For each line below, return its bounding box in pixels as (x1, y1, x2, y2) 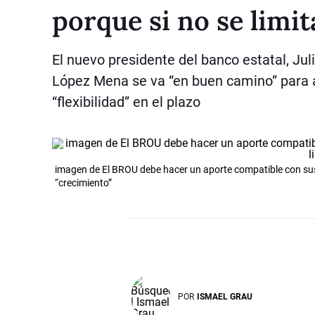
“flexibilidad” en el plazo (52, 93, 200, 110)
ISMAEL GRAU (197, 291, 253, 302)
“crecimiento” (55, 176, 112, 188)
